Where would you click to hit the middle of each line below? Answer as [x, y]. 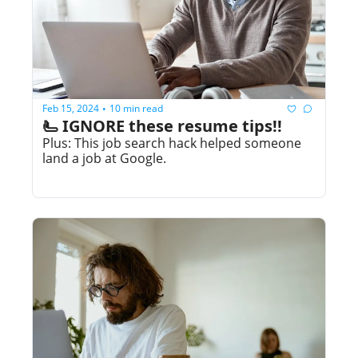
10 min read [136, 109]
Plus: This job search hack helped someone [172, 143]
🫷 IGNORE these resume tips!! [162, 125]
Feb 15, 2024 [71, 109]
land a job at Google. [104, 158]
